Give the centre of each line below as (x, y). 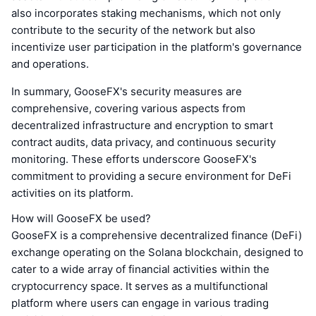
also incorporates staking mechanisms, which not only (146, 13)
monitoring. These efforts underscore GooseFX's (134, 159)
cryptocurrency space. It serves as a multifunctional (140, 286)
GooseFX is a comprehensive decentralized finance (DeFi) (157, 236)
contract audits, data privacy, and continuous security (144, 142)
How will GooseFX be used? (81, 219)
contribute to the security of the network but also (133, 30)
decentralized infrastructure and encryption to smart (142, 126)
